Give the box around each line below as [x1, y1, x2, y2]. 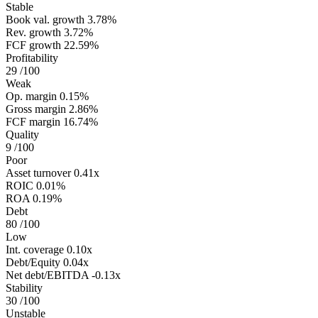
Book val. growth [6, 13, 84, 26]
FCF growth [6, 38, 61, 51]
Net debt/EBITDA [6, 268, 89, 281]
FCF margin [6, 115, 60, 128]
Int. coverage [6, 243, 64, 256]
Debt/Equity [6, 256, 60, 268]
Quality [6, 128, 39, 141]
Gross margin [6, 102, 66, 115]
